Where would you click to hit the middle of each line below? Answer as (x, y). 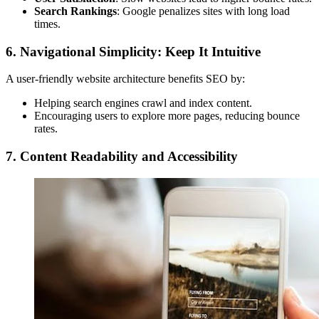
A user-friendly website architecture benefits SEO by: (125, 79)
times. (47, 24)
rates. (46, 129)
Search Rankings (75, 11)
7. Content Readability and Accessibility (122, 157)
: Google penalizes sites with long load (203, 11)
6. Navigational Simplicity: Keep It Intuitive (133, 51)
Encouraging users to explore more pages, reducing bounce (167, 116)
